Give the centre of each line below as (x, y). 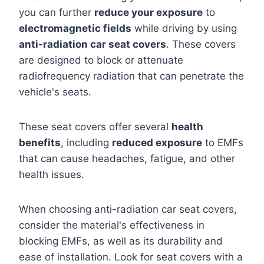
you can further (57, 12)
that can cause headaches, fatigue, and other (127, 159)
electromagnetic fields (75, 28)
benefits (40, 143)
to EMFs (223, 143)
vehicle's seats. (55, 92)
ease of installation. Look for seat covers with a (131, 257)
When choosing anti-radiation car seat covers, (128, 209)
